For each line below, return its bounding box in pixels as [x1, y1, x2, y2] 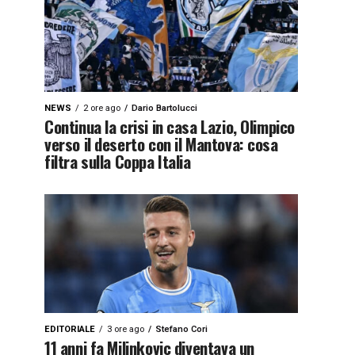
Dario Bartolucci [132, 103, 197, 113]
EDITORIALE [44, 324, 95, 334]
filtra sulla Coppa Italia [44, 149, 191, 174]
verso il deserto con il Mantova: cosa [44, 132, 278, 156]
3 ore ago [107, 324, 144, 334]
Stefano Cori [155, 324, 208, 334]
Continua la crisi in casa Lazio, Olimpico [44, 114, 295, 139]
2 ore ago [83, 103, 120, 113]
